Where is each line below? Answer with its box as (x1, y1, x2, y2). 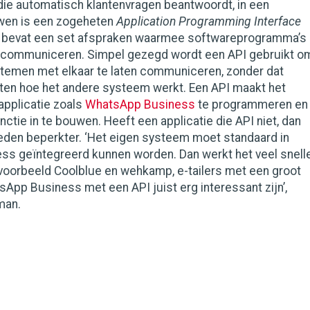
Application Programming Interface (116, 15, 301, 28)
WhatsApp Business (85, 98, 195, 111)
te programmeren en (195, 98, 308, 111)
